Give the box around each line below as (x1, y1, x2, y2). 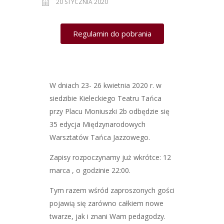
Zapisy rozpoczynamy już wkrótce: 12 (49, 152, 171, 162)
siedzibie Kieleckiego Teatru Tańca (49, 93, 161, 103)
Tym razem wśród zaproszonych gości (49, 185, 174, 195)
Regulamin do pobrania (72, 28, 151, 38)
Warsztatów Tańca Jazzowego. (49, 132, 150, 142)
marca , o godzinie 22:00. (49, 165, 130, 175)
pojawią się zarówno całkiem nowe (49, 198, 163, 208)
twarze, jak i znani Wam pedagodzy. (49, 211, 165, 221)
